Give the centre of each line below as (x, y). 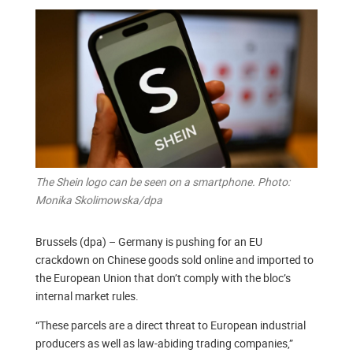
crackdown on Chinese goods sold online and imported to (174, 260)
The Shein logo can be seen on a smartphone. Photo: (162, 182)
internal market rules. (87, 296)
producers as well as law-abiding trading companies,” (164, 344)
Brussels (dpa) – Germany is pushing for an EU (149, 242)
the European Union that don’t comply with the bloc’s (163, 278)
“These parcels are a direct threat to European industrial (170, 325)
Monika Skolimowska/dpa (98, 200)
